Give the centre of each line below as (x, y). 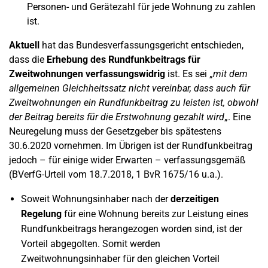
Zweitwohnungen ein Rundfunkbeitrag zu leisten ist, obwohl (134, 103)
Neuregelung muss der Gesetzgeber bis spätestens (115, 131)
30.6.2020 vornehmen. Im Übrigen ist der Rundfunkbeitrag (131, 146)
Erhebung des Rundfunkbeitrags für (124, 60)
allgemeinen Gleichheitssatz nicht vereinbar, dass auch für (130, 88)
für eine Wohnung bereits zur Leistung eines (155, 214)
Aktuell (24, 45)
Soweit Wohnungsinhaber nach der (95, 199)
